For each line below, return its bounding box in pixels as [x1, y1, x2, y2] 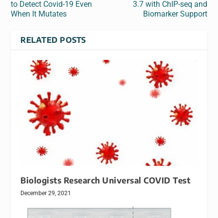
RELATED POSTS [20, 35, 86, 45]
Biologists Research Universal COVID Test [20, 175, 191, 186]
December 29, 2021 [20, 190, 72, 197]
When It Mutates [11, 9, 67, 19]
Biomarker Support [143, 9, 207, 19]
